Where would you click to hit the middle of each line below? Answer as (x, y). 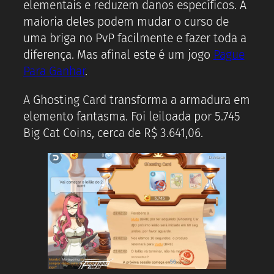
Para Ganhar (54, 72)
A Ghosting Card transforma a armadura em (137, 100)
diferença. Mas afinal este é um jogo (118, 55)
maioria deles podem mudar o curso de (126, 22)
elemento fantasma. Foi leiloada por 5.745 (132, 116)
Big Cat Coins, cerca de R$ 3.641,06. (113, 133)
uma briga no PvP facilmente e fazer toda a (135, 39)
